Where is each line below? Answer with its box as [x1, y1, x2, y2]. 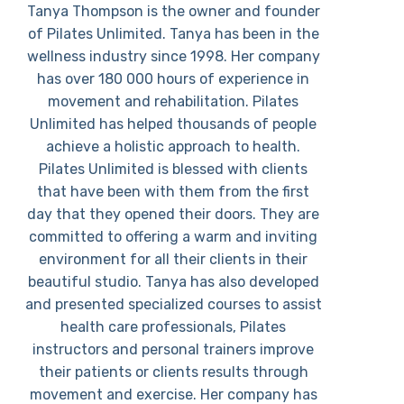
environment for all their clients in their [39, 251, 308, 268]
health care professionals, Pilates [60, 318, 287, 335]
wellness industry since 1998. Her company [26, 48, 320, 65]
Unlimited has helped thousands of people [30, 115, 317, 133]
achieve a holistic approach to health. [46, 138, 301, 155]
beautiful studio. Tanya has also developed [27, 273, 319, 290]
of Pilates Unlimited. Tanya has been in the [27, 25, 319, 42]
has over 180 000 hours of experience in [37, 70, 310, 87]
